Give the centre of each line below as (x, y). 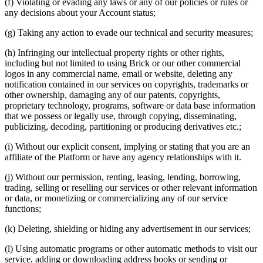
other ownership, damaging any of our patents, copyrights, (112, 95)
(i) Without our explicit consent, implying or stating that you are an (127, 146)
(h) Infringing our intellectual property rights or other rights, (114, 52)
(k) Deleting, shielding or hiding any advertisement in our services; (128, 228)
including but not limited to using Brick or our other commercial (123, 63)
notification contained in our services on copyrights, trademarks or (127, 84)
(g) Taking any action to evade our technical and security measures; (129, 32)
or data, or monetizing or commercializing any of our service (116, 198)
